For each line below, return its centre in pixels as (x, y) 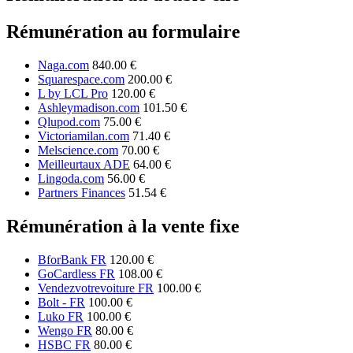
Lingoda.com (71, 179)
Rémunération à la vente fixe (123, 226)
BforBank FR (72, 259)
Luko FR (61, 316)
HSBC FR (64, 344)
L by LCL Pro (73, 94)
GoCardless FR (76, 273)
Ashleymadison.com (89, 108)
